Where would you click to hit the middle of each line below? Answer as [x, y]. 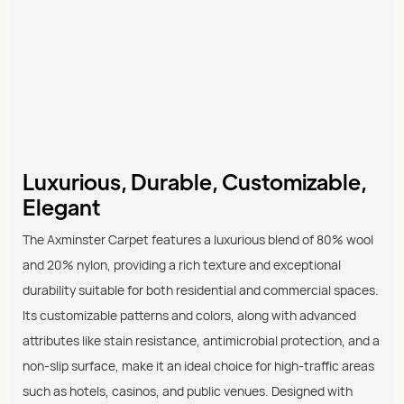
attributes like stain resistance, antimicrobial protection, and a [201, 340]
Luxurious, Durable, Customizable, [195, 180]
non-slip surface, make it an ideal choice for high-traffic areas [198, 365]
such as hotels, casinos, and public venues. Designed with [188, 390]
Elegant [61, 206]
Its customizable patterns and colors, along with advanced [189, 315]
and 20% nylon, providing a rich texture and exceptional [182, 264]
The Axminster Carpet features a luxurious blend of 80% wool [198, 239]
